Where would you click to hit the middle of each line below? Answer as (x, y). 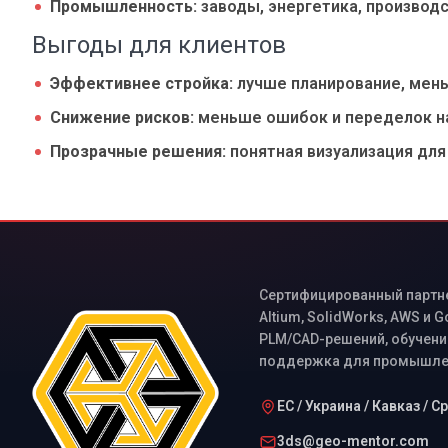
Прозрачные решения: (140, 151)
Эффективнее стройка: (143, 83)
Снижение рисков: (124, 117)
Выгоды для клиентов (159, 45)
